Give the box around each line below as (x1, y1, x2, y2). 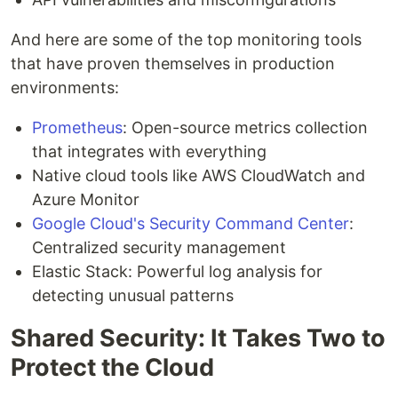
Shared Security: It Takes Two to (11, 322, 386, 353)
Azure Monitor (32, 189, 139, 209)
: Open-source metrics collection (123, 117, 368, 137)
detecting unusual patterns (32, 285, 234, 305)
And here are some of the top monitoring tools (11, 29, 362, 49)
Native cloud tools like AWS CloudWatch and (32, 165, 365, 185)
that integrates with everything (32, 141, 267, 161)
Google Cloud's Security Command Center (32, 213, 349, 233)
